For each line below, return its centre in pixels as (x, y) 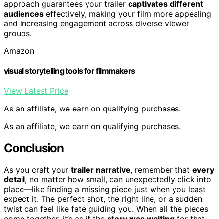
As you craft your (37, 169)
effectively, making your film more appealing (127, 13)
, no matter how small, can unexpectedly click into (118, 179)
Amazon (19, 51)
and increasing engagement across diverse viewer (97, 23)
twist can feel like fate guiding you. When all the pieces (106, 208)
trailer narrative (101, 169)
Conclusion (34, 148)
